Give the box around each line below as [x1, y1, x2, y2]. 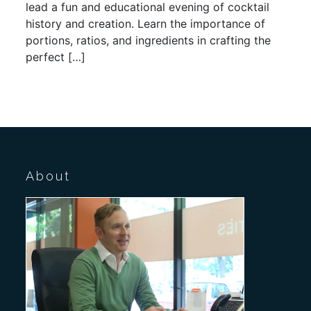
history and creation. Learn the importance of [26, 17, 266, 31]
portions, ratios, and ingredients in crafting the [26, 33, 271, 48]
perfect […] [26, 50, 86, 65]
